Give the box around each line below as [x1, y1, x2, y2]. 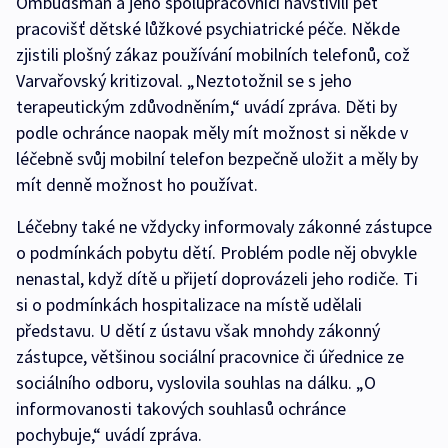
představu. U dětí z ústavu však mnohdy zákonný [16, 319, 380, 343]
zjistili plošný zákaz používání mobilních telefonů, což [16, 43, 410, 67]
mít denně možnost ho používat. [16, 173, 258, 197]
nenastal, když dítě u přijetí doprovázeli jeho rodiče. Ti [16, 267, 418, 291]
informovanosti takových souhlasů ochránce [16, 397, 346, 421]
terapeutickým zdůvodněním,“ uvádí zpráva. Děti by [16, 95, 397, 119]
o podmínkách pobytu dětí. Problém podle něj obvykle [16, 241, 417, 265]
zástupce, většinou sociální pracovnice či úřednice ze [16, 345, 404, 369]
